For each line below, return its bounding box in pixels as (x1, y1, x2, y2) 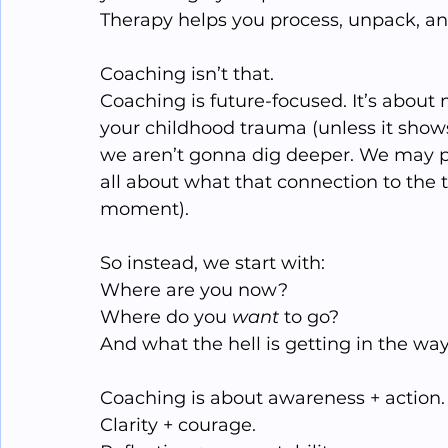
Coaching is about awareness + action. (100, 387, 445, 410)
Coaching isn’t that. (100, 63, 274, 86)
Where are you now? (100, 279, 288, 302)
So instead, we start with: (100, 252, 325, 275)
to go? (279, 306, 339, 329)
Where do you (100, 306, 232, 329)
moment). (100, 198, 189, 221)
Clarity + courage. (100, 414, 256, 437)
